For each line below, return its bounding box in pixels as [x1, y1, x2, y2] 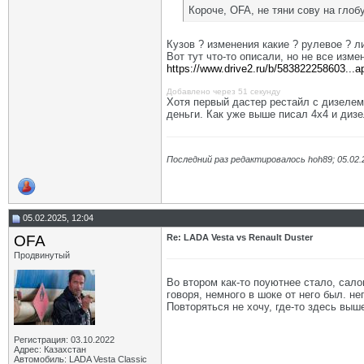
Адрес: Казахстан [14, 344, 86, 354]
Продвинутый [14, 250, 70, 260]
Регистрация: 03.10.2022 [14, 335, 115, 344]
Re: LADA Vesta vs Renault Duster [167, 232, 313, 242]
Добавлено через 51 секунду [167, 87, 280, 96]
